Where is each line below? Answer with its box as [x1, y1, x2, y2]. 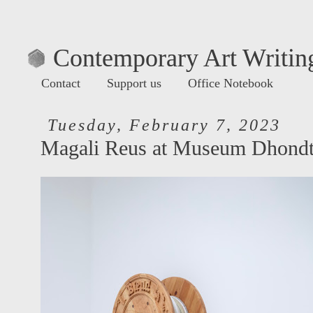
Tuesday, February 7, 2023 [47, 116, 281, 134]
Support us [107, 76, 161, 90]
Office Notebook [188, 76, 273, 90]
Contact [41, 76, 80, 90]
